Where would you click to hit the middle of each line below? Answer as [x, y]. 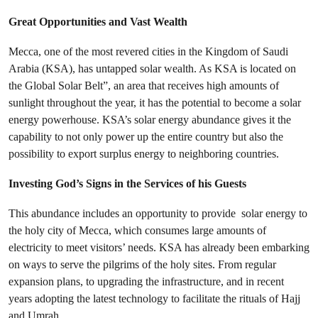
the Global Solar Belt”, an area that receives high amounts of [144, 86]
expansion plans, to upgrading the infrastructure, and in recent [146, 282]
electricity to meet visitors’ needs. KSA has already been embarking [159, 248]
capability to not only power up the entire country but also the [146, 137]
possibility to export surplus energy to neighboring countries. [145, 154]
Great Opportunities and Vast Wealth [98, 22]
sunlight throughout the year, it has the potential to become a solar [155, 103]
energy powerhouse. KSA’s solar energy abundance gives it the [150, 120]
